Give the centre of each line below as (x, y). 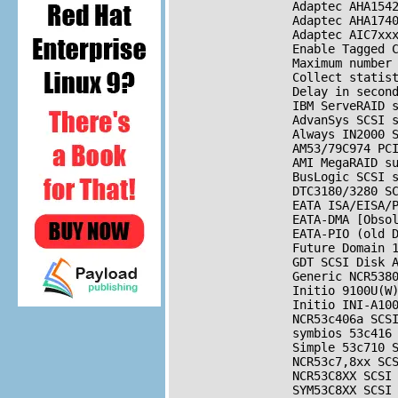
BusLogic (264, 177)
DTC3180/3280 (278, 191)
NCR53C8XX (267, 376)
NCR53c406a (271, 319)
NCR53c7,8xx (275, 362)
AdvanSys (264, 120)
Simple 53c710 (282, 348)
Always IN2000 (282, 135)
